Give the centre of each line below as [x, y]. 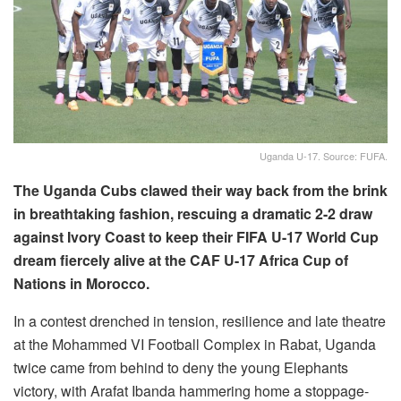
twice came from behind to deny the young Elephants [181, 368]
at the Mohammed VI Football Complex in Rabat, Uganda [195, 345]
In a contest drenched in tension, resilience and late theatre [200, 321]
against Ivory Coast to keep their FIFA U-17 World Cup [196, 237]
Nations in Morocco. [81, 284]
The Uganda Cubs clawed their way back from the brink [200, 191]
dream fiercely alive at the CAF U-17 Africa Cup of [181, 260]
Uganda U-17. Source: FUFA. [324, 156]
